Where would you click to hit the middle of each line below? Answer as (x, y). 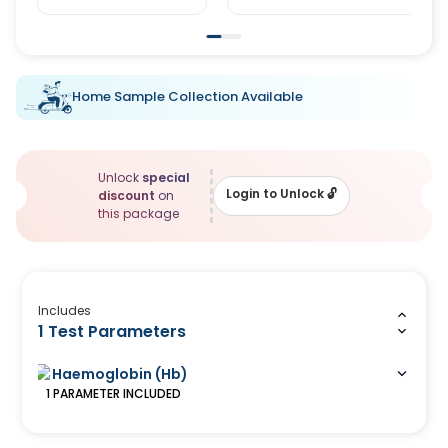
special (165, 177)
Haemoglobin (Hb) (120, 373)
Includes (65, 310)
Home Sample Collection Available (187, 97)
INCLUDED (151, 393)
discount (126, 195)
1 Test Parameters (112, 331)
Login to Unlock (275, 194)
